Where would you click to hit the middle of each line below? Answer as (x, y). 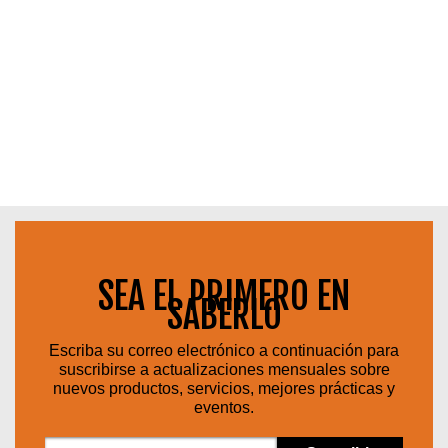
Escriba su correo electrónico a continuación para (224, 350)
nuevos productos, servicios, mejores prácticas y (224, 388)
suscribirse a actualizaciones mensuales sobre (224, 369)
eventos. (224, 407)
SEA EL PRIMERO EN (224, 296)
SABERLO (224, 315)
